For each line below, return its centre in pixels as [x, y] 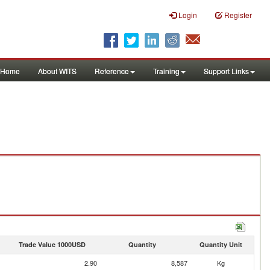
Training [166, 71]
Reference [112, 71]
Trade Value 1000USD [52, 244]
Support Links [226, 71]
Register [238, 15]
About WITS [57, 71]
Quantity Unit [221, 244]
